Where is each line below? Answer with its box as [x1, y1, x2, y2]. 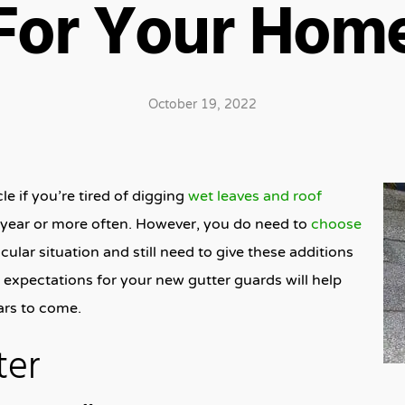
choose [311, 215, 362, 233]
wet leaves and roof [188, 187, 322, 205]
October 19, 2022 [148, 97, 257, 112]
